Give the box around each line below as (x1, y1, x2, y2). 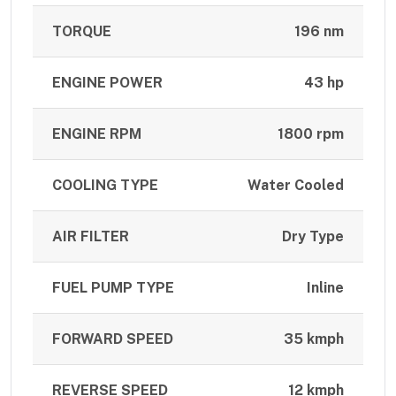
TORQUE (52, 23, 112, 41)
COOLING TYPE (52, 177, 159, 194)
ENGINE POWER (52, 74, 164, 92)
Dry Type (281, 228, 344, 246)
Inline (306, 279, 344, 297)
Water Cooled (247, 177, 344, 194)
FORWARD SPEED (52, 331, 174, 348)
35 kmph (283, 331, 344, 348)
